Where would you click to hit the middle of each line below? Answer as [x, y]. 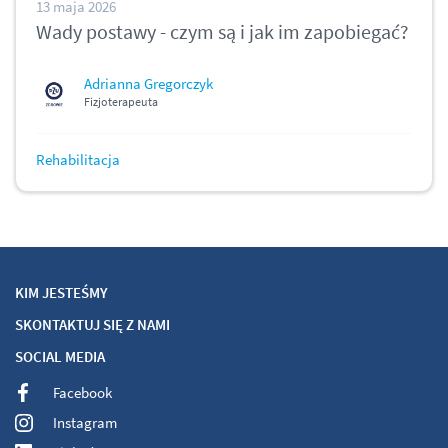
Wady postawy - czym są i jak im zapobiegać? [222, 32]
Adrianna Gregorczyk [148, 84]
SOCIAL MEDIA [60, 357]
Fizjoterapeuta [121, 102]
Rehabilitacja [78, 160]
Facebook [82, 393]
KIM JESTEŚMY [61, 293]
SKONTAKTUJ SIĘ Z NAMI [92, 325]
